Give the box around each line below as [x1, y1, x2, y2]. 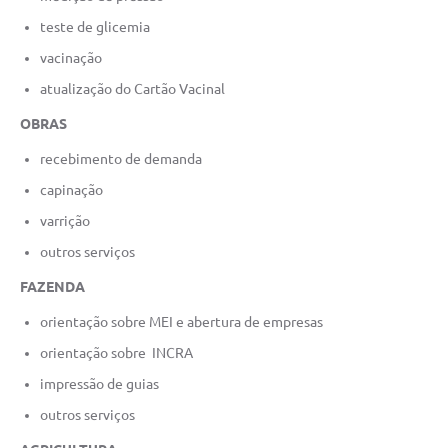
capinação [40, 181, 103, 198]
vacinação [40, 49, 102, 66]
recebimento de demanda [40, 150, 202, 167]
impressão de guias [40, 375, 159, 392]
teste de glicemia [40, 18, 150, 35]
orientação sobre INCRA [40, 344, 193, 361]
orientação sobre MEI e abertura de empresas [40, 313, 323, 330]
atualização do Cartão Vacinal [40, 80, 225, 97]
